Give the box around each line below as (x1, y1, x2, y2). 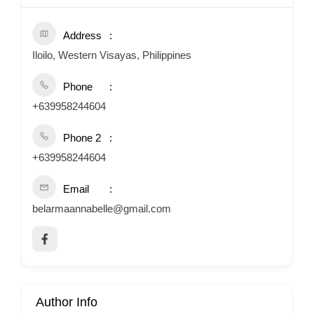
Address (63, 29, 102, 41)
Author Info (36, 295, 97, 309)
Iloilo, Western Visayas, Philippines (32, 49, 191, 61)
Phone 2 (63, 132, 101, 144)
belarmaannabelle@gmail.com (32, 203, 171, 214)
